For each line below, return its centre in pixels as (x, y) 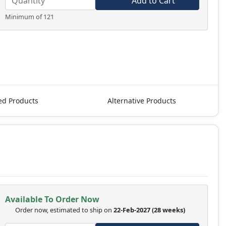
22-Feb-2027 (132, 210)
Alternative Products (142, 101)
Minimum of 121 (29, 17)
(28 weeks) (169, 210)
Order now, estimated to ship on (64, 210)
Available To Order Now (52, 200)
